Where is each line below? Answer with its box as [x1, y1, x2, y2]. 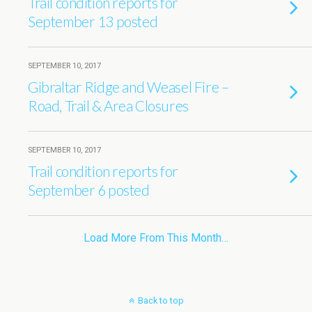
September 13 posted [28, 13, 158, 30]
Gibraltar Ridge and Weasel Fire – [28, 78, 229, 95]
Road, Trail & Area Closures [28, 97, 189, 114]
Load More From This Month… [84, 231, 228, 244]
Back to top [137, 295, 184, 306]
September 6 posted [28, 181, 150, 198]
